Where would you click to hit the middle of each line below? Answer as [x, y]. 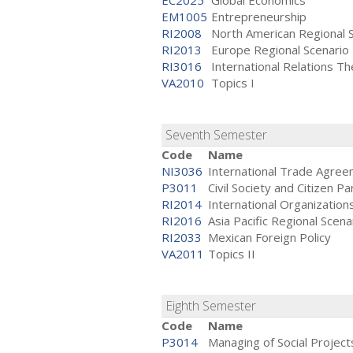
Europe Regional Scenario [280, 50]
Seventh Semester [218, 135]
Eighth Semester [212, 306]
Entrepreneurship [259, 17]
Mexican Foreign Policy [269, 238]
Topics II [232, 254]
